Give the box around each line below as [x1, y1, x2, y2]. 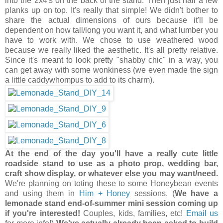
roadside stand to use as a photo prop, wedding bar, [5, 159, 218, 168]
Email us [186, 209, 218, 218]
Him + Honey [79, 189, 130, 198]
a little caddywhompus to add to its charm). [5, 75, 154, 84]
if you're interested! [5, 209, 84, 218]
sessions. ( [130, 189, 175, 198]
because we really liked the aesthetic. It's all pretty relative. [5, 45, 218, 54]
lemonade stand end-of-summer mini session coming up [5, 199, 218, 208]
